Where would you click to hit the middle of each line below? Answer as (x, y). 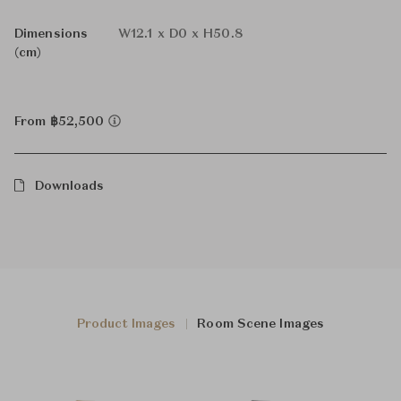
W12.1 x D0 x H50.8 (181, 34)
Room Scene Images (261, 324)
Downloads (69, 186)
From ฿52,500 (61, 122)
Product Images (126, 324)
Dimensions (51, 34)
